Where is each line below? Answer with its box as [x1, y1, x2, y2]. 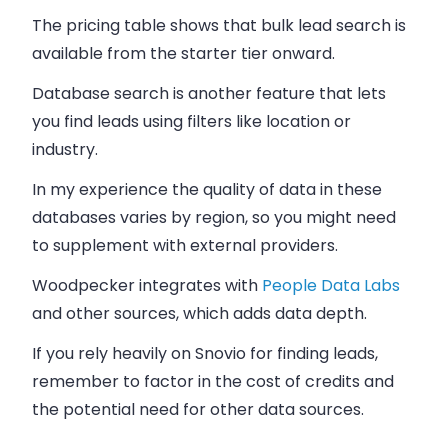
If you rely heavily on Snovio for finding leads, [32, 342, 378, 366]
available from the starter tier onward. [32, 42, 335, 66]
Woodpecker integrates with [32, 274, 258, 298]
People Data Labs [262, 274, 400, 298]
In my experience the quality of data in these [32, 178, 382, 202]
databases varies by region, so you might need [32, 206, 396, 230]
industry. [32, 138, 98, 162]
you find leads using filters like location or [32, 110, 351, 134]
